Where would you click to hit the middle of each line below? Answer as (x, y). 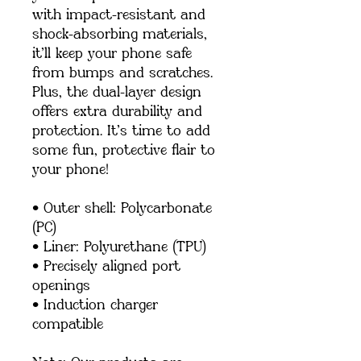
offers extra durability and (117, 112)
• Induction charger (95, 305)
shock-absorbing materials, (120, 35)
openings (61, 286)
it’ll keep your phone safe (112, 54)
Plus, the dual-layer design (117, 93)
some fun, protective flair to (124, 151)
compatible (68, 325)
